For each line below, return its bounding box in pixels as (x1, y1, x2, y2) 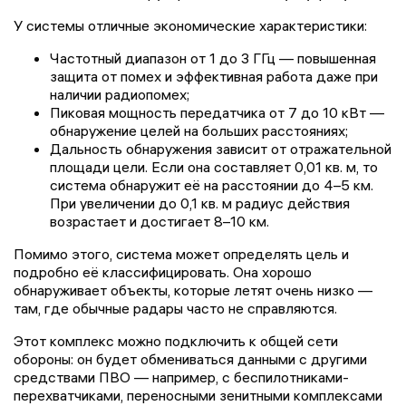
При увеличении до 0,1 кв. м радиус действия (50, 193, 350, 212)
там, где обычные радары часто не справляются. (14, 298, 337, 317)
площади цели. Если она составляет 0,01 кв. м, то (50, 157, 378, 176)
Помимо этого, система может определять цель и (14, 244, 349, 263)
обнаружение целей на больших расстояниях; (50, 121, 348, 140)
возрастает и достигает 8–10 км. (50, 211, 269, 230)
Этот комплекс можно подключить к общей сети (14, 331, 338, 350)
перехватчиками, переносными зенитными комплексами (14, 385, 382, 404)
